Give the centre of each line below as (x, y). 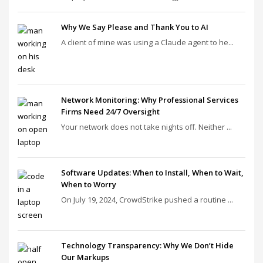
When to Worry (89, 184)
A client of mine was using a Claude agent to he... (147, 42)
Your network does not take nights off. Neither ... (146, 127)
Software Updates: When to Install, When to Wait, (152, 173)
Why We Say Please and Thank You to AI (135, 27)
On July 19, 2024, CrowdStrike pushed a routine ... (147, 200)
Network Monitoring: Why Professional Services (150, 100)
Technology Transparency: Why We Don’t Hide (147, 245)
